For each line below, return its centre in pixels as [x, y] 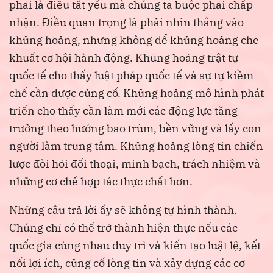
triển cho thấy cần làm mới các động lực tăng [123, 110]
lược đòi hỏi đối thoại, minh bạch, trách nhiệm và [135, 163]
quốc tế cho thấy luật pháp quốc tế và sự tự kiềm [131, 75]
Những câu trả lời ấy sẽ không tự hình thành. [123, 210]
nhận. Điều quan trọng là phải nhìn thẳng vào [126, 22]
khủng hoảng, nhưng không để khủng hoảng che [134, 40]
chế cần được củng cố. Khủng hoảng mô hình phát [136, 93]
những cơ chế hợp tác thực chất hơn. [101, 181]
